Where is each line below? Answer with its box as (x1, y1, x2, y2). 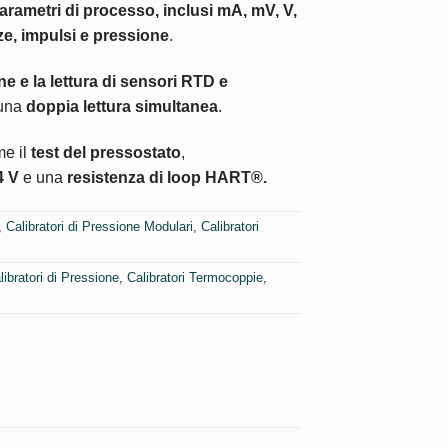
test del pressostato (31, 143, 181, 161)
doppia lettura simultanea (26, 98, 218, 116)
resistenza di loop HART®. (67, 168, 267, 186)
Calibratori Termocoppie (127, 269, 263, 285)
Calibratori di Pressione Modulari (6, 218, 193, 234)
